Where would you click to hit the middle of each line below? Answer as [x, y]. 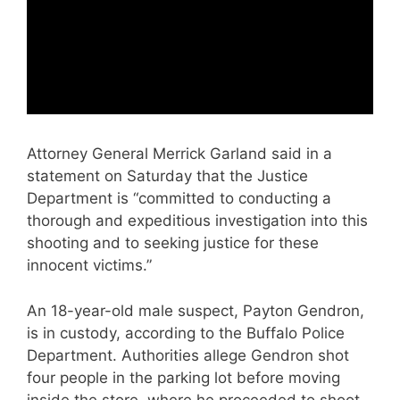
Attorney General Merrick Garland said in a [179, 154]
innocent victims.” [89, 266]
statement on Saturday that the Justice [167, 176]
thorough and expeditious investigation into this [197, 221]
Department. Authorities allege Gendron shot [188, 355]
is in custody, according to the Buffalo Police [186, 333]
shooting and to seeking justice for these [173, 243]
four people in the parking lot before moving [183, 377]
